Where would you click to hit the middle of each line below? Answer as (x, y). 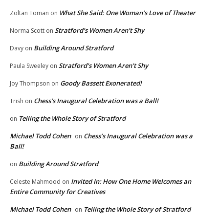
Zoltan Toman (29, 13)
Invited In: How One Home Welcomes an (131, 182)
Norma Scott (27, 31)
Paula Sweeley (29, 66)
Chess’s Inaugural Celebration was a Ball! (96, 101)
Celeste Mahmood (35, 182)
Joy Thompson (30, 84)
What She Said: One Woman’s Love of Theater (127, 13)
